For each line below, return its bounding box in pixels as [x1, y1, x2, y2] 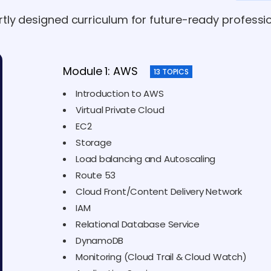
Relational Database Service [76, 218, 200, 231]
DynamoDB [76, 234, 124, 247]
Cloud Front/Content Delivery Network [76, 185, 242, 198]
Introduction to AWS [76, 87, 164, 100]
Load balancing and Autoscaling [76, 152, 216, 166]
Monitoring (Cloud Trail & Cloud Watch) [76, 250, 247, 264]
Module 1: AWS [63, 64, 138, 79]
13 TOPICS [153, 66, 189, 77]
